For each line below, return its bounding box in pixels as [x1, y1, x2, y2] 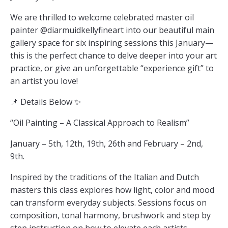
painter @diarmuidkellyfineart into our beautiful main [10, 24, 214, 36]
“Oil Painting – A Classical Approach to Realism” [10, 117, 189, 128]
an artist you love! [10, 75, 78, 87]
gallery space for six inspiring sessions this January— [10, 37, 213, 48]
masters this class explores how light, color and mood [10, 184, 214, 195]
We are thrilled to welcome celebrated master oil [10, 12, 194, 23]
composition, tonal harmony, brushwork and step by [10, 210, 211, 221]
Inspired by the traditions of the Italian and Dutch [10, 172, 199, 183]
